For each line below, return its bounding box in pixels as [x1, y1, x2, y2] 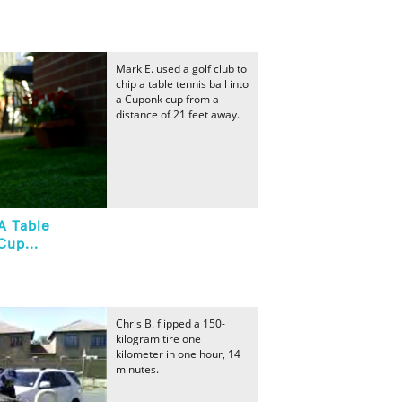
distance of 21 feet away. [116, 107, 240, 122]
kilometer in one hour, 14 [116, 346, 240, 362]
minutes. [116, 362, 159, 377]
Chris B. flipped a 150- [116, 316, 225, 331]
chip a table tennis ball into [116, 76, 249, 92]
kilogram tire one [116, 331, 201, 346]
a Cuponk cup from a [116, 92, 219, 107]
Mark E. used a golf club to [116, 61, 247, 76]
